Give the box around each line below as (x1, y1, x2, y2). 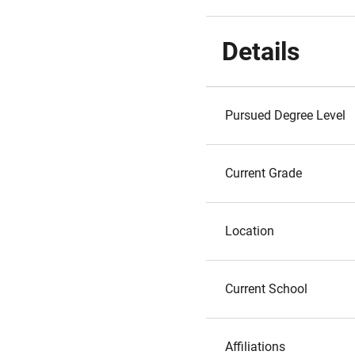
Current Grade (225, 166, 302, 181)
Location (225, 223, 274, 239)
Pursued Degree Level (225, 108, 345, 123)
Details (222, 36, 300, 67)
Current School (225, 281, 307, 296)
